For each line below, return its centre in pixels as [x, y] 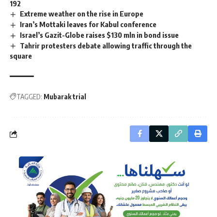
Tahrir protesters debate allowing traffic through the [106, 45]
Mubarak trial [65, 97]
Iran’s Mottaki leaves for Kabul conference [88, 24]
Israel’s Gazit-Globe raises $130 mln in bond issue [100, 35]
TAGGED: [29, 97]
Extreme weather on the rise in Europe [82, 13]
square [21, 56]
